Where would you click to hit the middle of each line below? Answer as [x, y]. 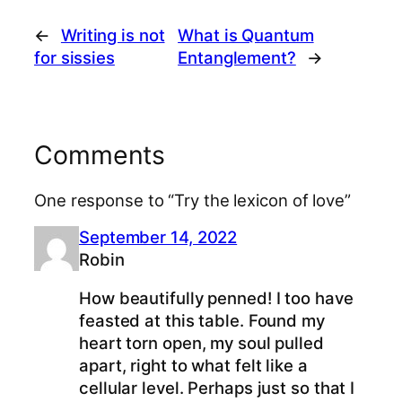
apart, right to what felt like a [193, 366]
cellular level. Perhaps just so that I [217, 388]
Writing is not [113, 35]
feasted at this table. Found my [202, 321]
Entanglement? [237, 58]
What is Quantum [246, 35]
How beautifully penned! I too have [216, 298]
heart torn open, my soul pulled [201, 343]
